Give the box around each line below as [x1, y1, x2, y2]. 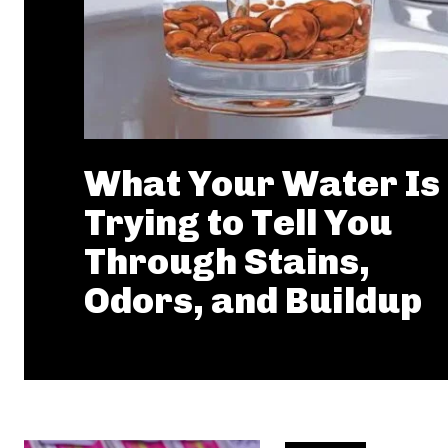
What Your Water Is [84, 161, 440, 205]
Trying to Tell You [84, 200, 392, 244]
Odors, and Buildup [84, 278, 422, 322]
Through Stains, [84, 239, 370, 283]
